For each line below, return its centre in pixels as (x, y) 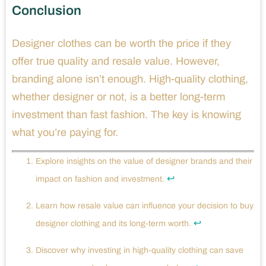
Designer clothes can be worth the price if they (121, 44)
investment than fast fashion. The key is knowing (126, 115)
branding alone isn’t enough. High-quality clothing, (130, 79)
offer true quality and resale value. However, (116, 61)
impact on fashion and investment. (101, 179)
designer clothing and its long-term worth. (115, 224)
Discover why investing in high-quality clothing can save (140, 251)
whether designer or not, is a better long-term (118, 97)
